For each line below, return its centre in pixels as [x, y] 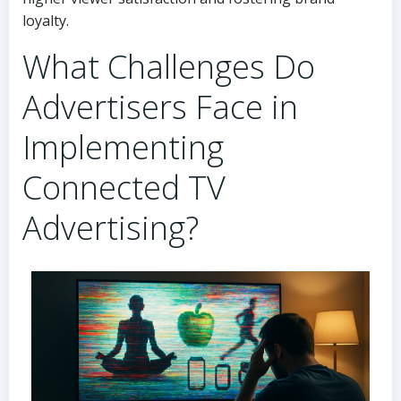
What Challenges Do [169, 67]
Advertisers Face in [160, 107]
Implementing [123, 147]
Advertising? [111, 228]
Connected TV [124, 188]
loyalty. [46, 21]
